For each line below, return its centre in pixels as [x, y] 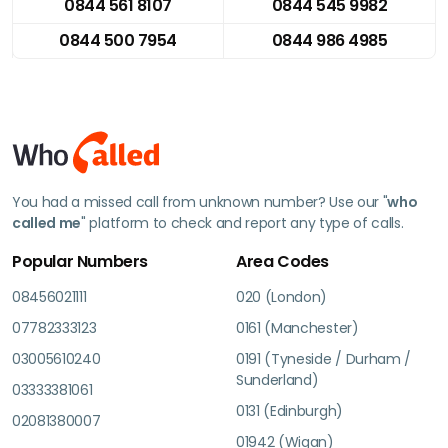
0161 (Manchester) [297, 327]
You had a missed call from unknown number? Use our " [200, 201]
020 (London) [282, 296]
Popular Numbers [80, 261]
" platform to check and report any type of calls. [242, 222]
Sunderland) [277, 379]
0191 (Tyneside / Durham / [323, 358]
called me [47, 222]
